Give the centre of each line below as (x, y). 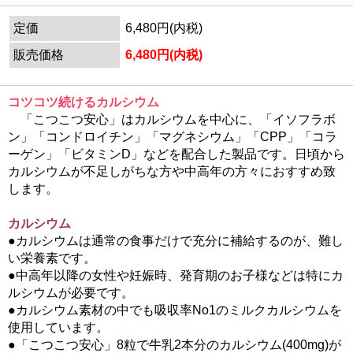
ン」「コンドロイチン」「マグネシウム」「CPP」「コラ (173, 137)
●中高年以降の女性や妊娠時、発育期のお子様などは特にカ (176, 275)
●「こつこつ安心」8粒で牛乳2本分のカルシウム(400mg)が (175, 345)
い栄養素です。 (52, 258)
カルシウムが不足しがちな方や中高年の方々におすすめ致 (172, 171)
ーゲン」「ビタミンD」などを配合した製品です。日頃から (176, 154)
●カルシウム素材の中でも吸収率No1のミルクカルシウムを (175, 310)
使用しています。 (58, 327)
